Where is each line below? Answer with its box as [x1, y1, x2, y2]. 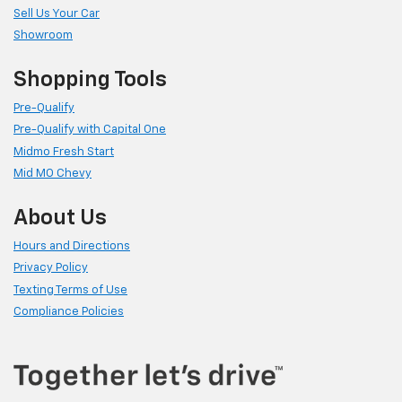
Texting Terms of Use [13, 284, 127, 296]
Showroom [13, 30, 73, 42]
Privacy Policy [13, 262, 88, 275]
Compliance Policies [13, 306, 124, 319]
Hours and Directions [13, 240, 130, 252]
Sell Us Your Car [13, 7, 100, 20]
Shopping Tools [13, 68, 167, 91]
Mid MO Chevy [13, 168, 92, 180]
